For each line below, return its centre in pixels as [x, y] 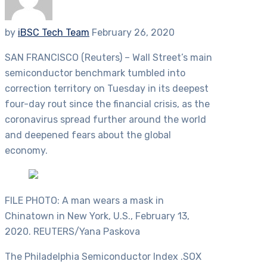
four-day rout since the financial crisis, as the [107, 104]
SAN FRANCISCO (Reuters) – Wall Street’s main [108, 58]
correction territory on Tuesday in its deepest [107, 89]
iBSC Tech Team [54, 33]
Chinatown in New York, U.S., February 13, [97, 216]
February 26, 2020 [133, 33]
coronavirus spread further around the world [105, 120]
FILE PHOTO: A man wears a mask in [84, 201]
